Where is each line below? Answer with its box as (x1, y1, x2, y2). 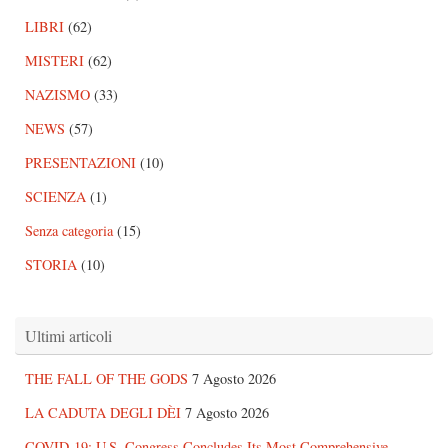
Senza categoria (25, 221, 113, 241)
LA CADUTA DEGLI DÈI (25, 403, 181, 423)
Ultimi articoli (25, 325, 112, 347)
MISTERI (25, 51, 84, 71)
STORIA (25, 255, 77, 275)
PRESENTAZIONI (25, 153, 136, 173)
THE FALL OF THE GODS (25, 369, 188, 389)
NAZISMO (25, 85, 90, 105)
